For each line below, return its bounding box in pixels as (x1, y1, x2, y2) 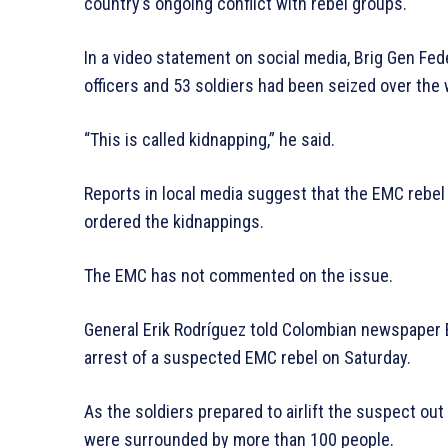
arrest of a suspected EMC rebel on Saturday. (84, 346, 411, 368)
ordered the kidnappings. (84, 210, 264, 232)
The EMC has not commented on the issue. (84, 264, 393, 286)
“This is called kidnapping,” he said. (84, 128, 335, 150)
